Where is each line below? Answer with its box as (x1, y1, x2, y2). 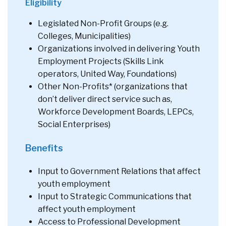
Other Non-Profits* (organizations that (38, 81, 188, 91)
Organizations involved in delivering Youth (38, 43, 200, 53)
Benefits (25, 142, 63, 153)
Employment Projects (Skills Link (38, 56, 164, 66)
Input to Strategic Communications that (38, 191, 192, 201)
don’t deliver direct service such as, (38, 94, 172, 104)
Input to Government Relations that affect (38, 166, 201, 176)
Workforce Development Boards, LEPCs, (38, 106, 194, 117)
